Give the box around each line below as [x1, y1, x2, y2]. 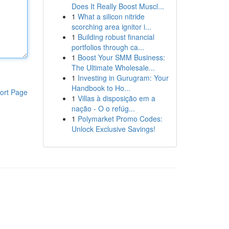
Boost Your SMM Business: [77, 52, 165, 62]
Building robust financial [77, 32, 154, 42]
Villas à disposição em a [77, 93, 155, 103]
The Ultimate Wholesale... [71, 62, 155, 73]
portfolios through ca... [71, 42, 144, 52]
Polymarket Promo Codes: [77, 113, 163, 124]
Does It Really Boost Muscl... [71, 1, 164, 11]
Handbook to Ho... [71, 83, 130, 93]
